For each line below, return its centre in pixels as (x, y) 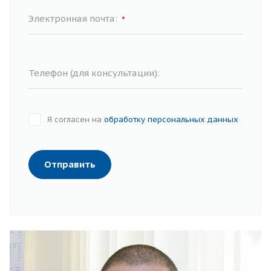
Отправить (70, 165)
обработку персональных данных (171, 120)
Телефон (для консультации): (94, 73)
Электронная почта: (74, 19)
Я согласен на (76, 120)
